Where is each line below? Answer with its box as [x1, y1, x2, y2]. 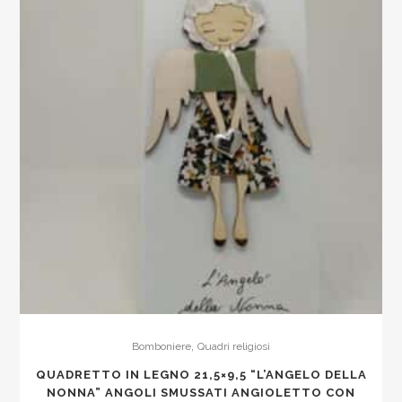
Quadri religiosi [197, 339, 270, 353]
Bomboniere [132, 339, 191, 353]
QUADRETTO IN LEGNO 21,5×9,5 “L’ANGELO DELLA [35, 367, 367, 381]
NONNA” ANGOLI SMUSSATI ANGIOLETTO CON [47, 385, 355, 399]
